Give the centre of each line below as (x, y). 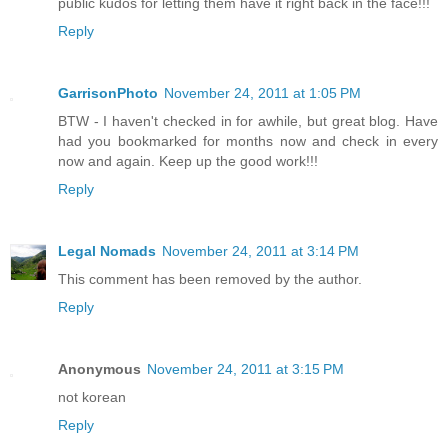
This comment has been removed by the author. (210, 279)
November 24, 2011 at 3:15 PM (245, 369)
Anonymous (99, 369)
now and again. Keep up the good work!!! (188, 161)
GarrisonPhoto (108, 93)
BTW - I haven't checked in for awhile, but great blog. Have (248, 121)
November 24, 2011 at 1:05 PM (262, 93)
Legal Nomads (107, 251)
